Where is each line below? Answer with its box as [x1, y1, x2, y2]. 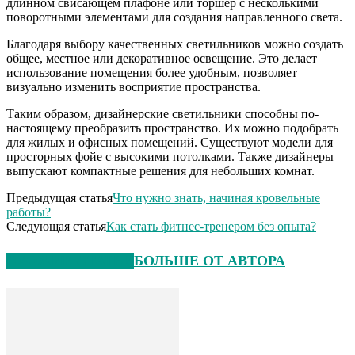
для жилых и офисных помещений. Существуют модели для [6, 136, 333, 150]
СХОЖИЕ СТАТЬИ [6, 253, 134, 269]
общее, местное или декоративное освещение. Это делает [6, 52, 317, 66]
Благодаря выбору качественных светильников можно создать [6, 37, 343, 52]
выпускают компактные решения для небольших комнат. [6, 164, 315, 178]
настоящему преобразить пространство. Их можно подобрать [6, 121, 338, 136]
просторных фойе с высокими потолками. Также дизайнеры [6, 150, 334, 164]
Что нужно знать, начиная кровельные [113, 191, 320, 205]
